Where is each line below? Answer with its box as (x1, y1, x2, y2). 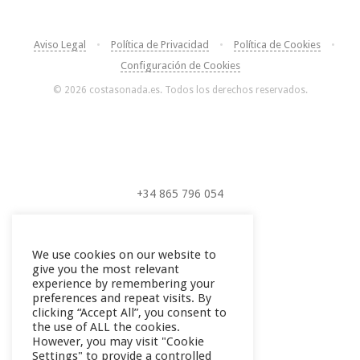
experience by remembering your (32, 276, 215, 291)
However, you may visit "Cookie (32, 334, 204, 349)
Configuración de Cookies (120, 59, 240, 72)
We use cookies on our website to (32, 247, 216, 262)
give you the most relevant (32, 262, 179, 276)
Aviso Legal (33, 39, 86, 51)
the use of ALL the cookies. (32, 320, 180, 334)
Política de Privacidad (110, 39, 209, 51)
